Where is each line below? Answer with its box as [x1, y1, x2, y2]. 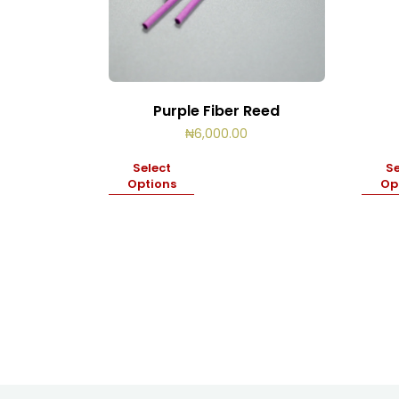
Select [132, 159, 171, 176]
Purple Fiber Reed [153, 100, 281, 121]
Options [126, 175, 176, 192]
